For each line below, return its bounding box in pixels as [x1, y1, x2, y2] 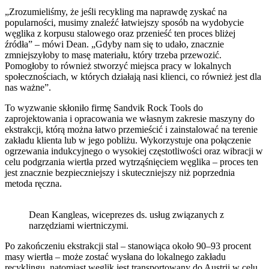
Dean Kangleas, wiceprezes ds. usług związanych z [29, 209, 224, 220]
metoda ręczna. [5, 178, 62, 189]
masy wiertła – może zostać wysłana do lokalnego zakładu [5, 251, 226, 262]
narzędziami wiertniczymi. [29, 220, 128, 231]
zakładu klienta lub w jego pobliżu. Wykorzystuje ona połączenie [5, 134, 251, 145]
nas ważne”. [5, 82, 51, 92]
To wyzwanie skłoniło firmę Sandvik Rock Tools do [5, 102, 203, 113]
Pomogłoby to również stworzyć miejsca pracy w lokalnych [5, 60, 231, 71]
